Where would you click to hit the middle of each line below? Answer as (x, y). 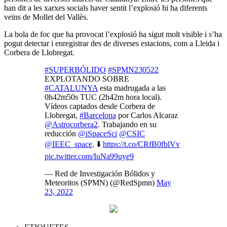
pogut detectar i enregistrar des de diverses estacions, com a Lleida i (112, 43)
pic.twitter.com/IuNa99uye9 (89, 156)
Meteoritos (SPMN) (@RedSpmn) (101, 182)
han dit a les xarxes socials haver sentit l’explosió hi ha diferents (106, 8)
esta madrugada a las (132, 88)
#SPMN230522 (133, 69)
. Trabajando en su (127, 124)
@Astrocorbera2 (71, 124)
